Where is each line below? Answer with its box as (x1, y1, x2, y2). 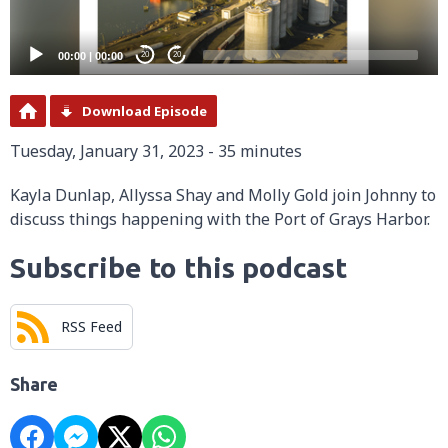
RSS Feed (61, 317, 122, 337)
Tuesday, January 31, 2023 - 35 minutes (10, 139, 302, 162)
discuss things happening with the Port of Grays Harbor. (10, 207, 430, 230)
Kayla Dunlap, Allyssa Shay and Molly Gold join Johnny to (10, 183, 436, 206)
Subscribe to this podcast (10, 251, 347, 283)
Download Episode (82, 101, 207, 120)
